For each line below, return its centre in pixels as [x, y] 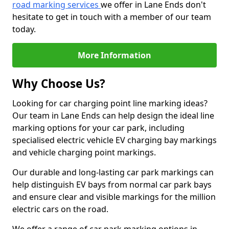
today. [24, 29]
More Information [114, 55]
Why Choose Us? [59, 84]
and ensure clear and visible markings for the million [114, 197]
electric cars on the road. [60, 209]
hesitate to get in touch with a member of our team [112, 17]
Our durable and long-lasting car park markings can [113, 172]
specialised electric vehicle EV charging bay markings [114, 140]
